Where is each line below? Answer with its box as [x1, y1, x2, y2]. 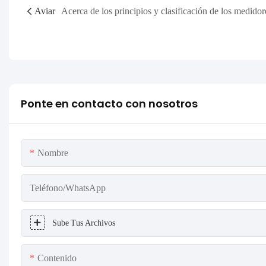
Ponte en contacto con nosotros [21, 96, 198, 111]
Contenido [37, 252, 77, 264]
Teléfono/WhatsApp [30, 182, 106, 194]
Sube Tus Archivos [52, 217, 115, 227]
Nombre [37, 147, 68, 159]
